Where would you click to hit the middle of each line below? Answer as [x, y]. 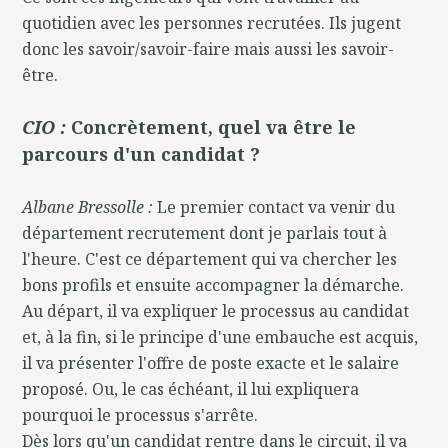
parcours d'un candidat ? [141, 153]
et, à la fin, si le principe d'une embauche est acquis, [220, 336]
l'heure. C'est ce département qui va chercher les [210, 258]
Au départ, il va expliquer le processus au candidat [216, 310]
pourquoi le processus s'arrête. [140, 414]
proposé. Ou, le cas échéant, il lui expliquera [191, 388]
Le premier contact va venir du [276, 206]
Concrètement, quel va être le [214, 126]
